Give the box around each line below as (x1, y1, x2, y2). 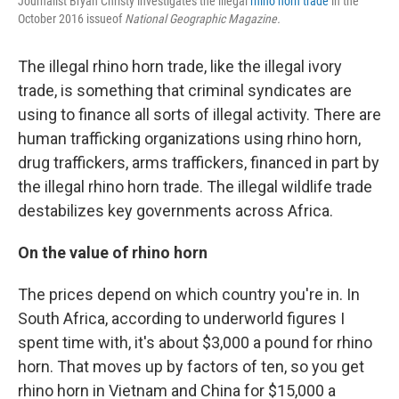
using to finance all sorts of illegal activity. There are (18, 104, 381, 124)
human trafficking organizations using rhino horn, (18, 128, 361, 148)
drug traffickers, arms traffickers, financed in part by (18, 152, 379, 172)
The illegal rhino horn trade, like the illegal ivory (18, 56, 342, 76)
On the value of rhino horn (18, 242, 208, 262)
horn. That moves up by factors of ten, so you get (18, 356, 364, 376)
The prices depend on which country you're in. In (18, 284, 360, 304)
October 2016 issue (18, 11, 112, 26)
